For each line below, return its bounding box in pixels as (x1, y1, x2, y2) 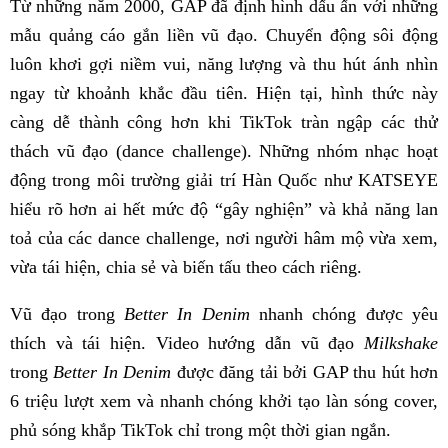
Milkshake (354, 333, 439, 354)
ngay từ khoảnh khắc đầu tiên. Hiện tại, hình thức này (10, 83, 438, 104)
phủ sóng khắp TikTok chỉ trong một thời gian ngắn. (10, 420, 391, 441)
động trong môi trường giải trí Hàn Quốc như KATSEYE (10, 170, 438, 191)
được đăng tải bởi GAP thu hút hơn (171, 362, 439, 383)
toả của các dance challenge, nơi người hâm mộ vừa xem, (10, 228, 438, 249)
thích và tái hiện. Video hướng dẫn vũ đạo (10, 333, 355, 354)
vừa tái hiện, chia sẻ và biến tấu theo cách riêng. (10, 257, 362, 278)
